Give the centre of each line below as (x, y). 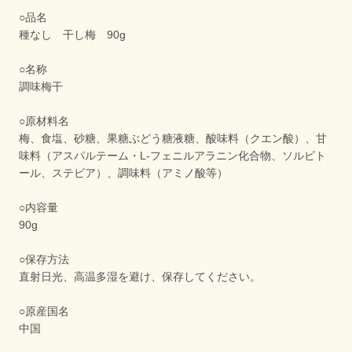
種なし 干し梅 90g (73, 35)
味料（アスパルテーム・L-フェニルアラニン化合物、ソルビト (173, 156)
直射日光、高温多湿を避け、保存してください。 (140, 277)
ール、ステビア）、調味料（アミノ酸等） (124, 173)
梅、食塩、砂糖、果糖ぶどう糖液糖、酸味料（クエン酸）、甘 (173, 139)
